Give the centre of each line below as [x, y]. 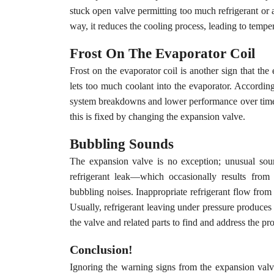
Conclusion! [101, 250]
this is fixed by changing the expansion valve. [157, 117]
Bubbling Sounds [122, 144]
